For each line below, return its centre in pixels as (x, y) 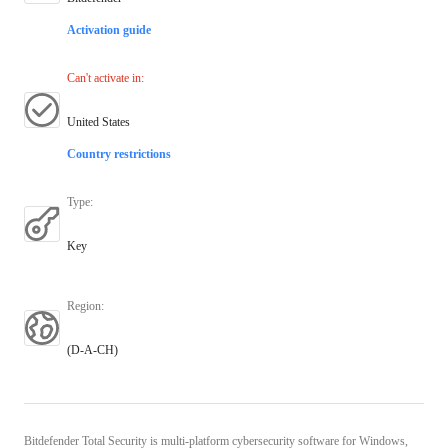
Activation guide (109, 29)
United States (98, 121)
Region (84, 305)
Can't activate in (104, 77)
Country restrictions (119, 153)
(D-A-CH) (92, 349)
